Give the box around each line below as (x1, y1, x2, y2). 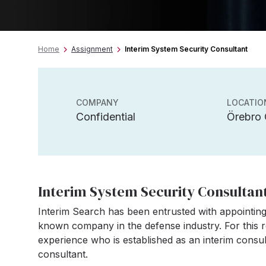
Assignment (71, 45, 113, 53)
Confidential (76, 110, 135, 123)
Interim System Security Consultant (125, 45, 248, 53)
